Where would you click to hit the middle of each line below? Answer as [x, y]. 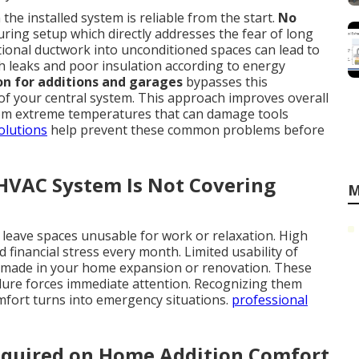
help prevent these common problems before [186, 130]
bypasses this [225, 82]
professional [270, 300]
